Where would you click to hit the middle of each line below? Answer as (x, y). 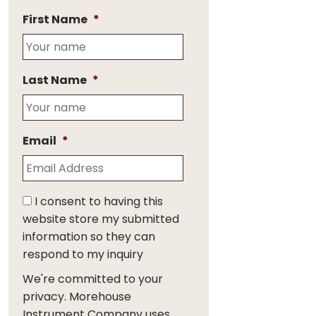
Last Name (55, 80)
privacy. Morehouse (77, 297)
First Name (55, 19)
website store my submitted (101, 219)
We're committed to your (93, 279)
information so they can (89, 237)
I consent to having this (99, 201)
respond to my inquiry (83, 254)
